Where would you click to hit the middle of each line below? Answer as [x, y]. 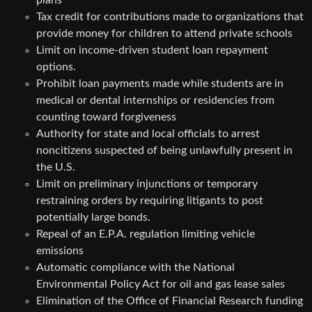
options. [56, 67]
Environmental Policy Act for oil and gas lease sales [161, 284]
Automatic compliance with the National [135, 267]
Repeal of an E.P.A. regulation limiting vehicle [146, 234]
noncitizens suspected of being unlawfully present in [164, 150]
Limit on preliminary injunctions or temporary [147, 184]
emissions [60, 250]
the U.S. [56, 167]
